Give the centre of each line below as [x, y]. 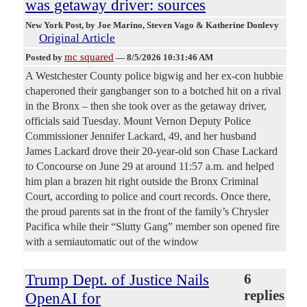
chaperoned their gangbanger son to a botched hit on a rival [153, 91]
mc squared [89, 57]
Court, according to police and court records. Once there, [148, 197]
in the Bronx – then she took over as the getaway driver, [146, 106]
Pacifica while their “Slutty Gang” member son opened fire [152, 227]
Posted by [45, 58]
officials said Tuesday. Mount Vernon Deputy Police [138, 121]
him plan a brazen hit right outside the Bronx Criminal [142, 182]
